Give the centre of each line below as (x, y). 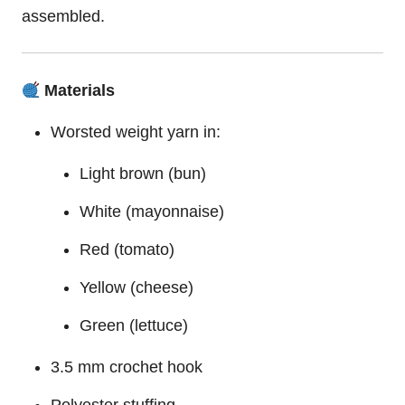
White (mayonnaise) (152, 211)
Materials (78, 90)
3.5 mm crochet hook (127, 367)
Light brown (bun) (143, 173)
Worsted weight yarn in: (136, 132)
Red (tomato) (127, 249)
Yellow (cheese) (137, 287)
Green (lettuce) (134, 325)
